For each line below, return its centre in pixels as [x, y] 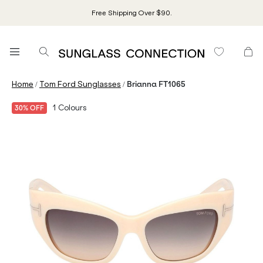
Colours [72, 108]
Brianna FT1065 [156, 84]
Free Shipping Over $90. [131, 13]
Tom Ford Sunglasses [80, 84]
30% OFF [29, 108]
